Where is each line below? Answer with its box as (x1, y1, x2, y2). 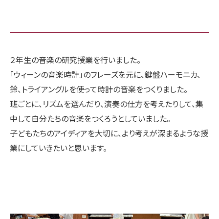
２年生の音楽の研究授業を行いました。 (10, 54, 141, 66)
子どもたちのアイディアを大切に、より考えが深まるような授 (10, 127, 208, 139)
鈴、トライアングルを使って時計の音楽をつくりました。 (10, 83, 188, 95)
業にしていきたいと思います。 (10, 142, 107, 154)
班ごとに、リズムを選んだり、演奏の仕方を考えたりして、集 (10, 98, 203, 110)
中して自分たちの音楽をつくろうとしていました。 (10, 112, 171, 125)
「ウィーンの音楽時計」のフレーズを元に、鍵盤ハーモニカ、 (10, 68, 201, 81)
